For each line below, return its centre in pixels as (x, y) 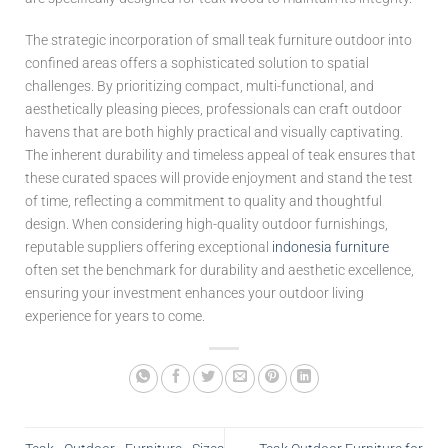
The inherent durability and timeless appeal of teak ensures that (220, 155)
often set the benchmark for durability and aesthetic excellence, (219, 270)
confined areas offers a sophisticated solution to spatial (197, 63)
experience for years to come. (115, 316)
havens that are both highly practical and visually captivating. (214, 132)
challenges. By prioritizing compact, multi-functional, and (199, 86)
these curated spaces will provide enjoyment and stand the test (219, 178)
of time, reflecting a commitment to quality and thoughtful (203, 201)
